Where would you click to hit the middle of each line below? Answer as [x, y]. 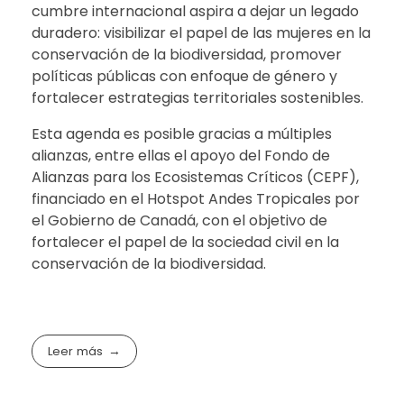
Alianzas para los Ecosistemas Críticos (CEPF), [195, 178]
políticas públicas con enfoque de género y [184, 77]
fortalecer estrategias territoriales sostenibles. [197, 98]
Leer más [76, 352]
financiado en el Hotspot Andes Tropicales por [196, 199]
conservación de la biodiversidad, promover [187, 55]
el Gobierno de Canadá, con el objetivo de [179, 221]
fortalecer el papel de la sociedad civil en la [185, 243]
